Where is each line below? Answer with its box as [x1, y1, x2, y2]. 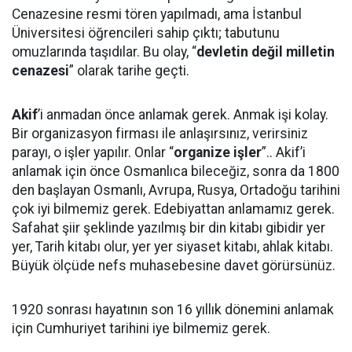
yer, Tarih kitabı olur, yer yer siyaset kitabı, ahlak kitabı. [12, 239, 333, 255]
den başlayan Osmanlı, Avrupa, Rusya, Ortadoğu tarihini [12, 182, 340, 198]
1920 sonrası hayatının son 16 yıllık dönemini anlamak [12, 302, 334, 317]
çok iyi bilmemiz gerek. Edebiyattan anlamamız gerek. [12, 201, 335, 217]
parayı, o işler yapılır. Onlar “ [12, 145, 174, 160]
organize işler [174, 145, 262, 160]
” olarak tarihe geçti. [69, 63, 189, 79]
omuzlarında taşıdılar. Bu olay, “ [12, 44, 196, 60]
